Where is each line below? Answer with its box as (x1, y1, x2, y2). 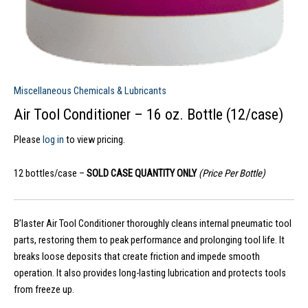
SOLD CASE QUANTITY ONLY (87, 167, 199, 180)
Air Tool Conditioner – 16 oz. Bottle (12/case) (14, 106, 283, 124)
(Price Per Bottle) (199, 167, 265, 180)
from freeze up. (14, 283, 74, 296)
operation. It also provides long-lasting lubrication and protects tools (14, 266, 286, 279)
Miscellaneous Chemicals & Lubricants (14, 85, 166, 98)
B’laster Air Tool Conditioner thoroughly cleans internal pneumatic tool (14, 217, 291, 230)
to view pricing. (64, 133, 125, 146)
